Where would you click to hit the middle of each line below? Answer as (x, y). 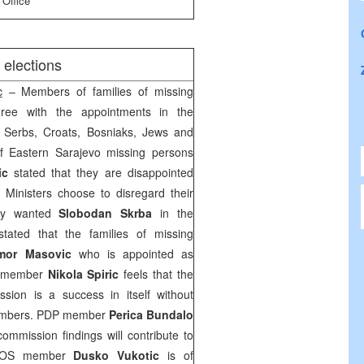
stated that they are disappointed (101, 172)
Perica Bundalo (151, 314)
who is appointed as (132, 253)
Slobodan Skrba (106, 213)
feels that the (156, 274)
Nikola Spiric (83, 274)
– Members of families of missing (98, 91)
